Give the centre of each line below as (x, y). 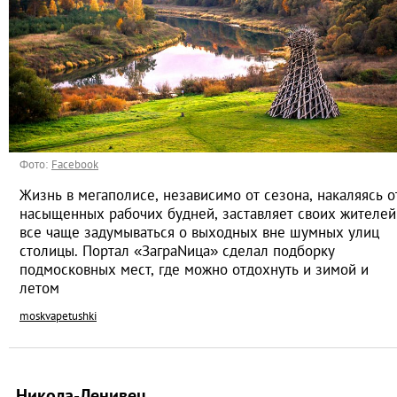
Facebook (75, 165)
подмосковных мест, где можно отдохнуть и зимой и (194, 270)
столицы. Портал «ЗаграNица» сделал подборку (177, 251)
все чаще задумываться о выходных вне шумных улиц (199, 233)
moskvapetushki (58, 316)
